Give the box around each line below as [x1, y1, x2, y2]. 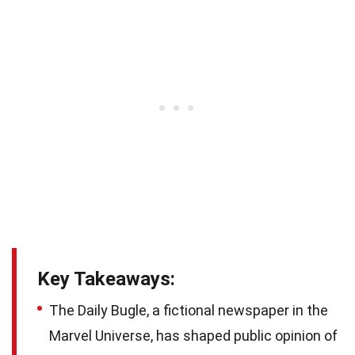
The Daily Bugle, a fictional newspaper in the [49, 301, 328, 319]
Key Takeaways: [37, 267, 175, 290]
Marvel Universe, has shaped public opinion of [49, 326, 338, 344]
